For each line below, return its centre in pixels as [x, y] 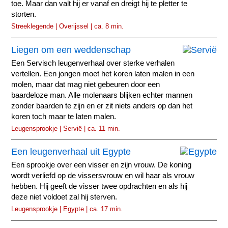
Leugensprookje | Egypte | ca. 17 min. [67, 209]
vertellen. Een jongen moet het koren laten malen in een [103, 74]
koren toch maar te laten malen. [64, 116]
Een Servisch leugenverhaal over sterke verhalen [93, 63]
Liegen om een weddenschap [71, 50]
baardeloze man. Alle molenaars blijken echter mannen [102, 95]
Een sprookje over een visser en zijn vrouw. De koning [102, 165]
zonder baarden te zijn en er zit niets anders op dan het [102, 106]
